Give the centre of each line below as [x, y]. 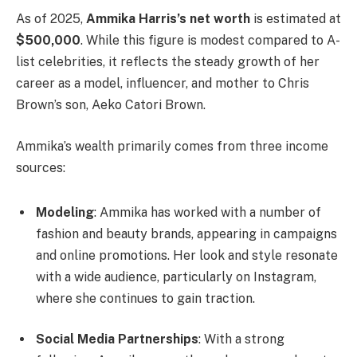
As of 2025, [51, 19]
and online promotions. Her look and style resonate [187, 255]
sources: [41, 167]
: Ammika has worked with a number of [208, 212]
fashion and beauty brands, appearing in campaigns [186, 233]
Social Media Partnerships [117, 339]
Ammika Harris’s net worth [168, 19]
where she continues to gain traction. [145, 298]
